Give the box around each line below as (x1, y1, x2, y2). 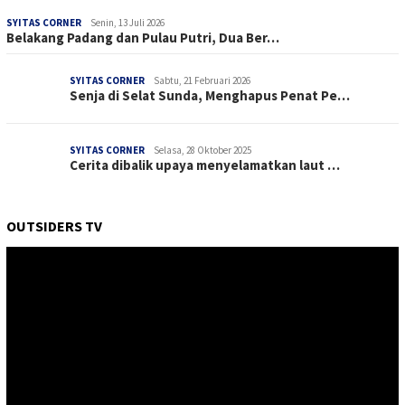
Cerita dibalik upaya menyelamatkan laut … (70, 155, 340, 174)
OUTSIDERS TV (6, 216, 102, 235)
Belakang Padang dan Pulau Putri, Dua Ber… (6, 28, 279, 46)
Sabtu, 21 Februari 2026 (154, 73, 250, 87)
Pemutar (5, 246, 52, 263)
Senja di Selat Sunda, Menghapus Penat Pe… (70, 86, 350, 104)
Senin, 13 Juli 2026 (90, 15, 165, 29)
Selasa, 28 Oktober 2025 (154, 143, 251, 156)
